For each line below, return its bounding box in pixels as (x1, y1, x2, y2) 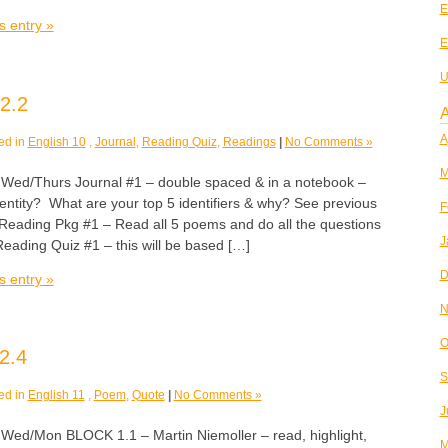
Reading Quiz (141, 134, 217, 149)
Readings (222, 134, 276, 149)
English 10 (27, 134, 86, 149)
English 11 (27, 387, 85, 402)
